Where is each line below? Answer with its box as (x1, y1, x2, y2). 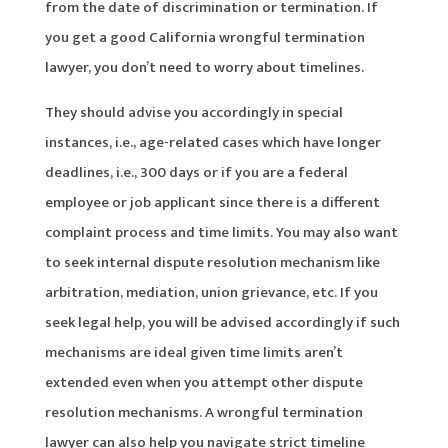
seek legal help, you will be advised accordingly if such (44, 309, 400, 335)
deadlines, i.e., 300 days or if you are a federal (44, 159, 348, 185)
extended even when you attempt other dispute (44, 369, 363, 395)
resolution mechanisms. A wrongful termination (44, 399, 363, 425)
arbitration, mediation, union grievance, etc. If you (44, 279, 378, 305)
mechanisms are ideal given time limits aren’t (44, 339, 343, 365)
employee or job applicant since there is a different (44, 189, 380, 215)
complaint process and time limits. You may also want (44, 219, 398, 245)
